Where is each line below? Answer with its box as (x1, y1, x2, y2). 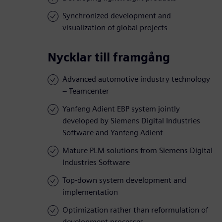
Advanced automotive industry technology (62, 74, 210, 84)
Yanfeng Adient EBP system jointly (62, 104, 180, 114)
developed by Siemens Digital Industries (62, 116, 200, 126)
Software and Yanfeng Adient (62, 128, 163, 138)
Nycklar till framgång (48, 50, 170, 65)
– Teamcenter (62, 86, 109, 96)
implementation (62, 187, 118, 197)
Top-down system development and (62, 175, 186, 185)
